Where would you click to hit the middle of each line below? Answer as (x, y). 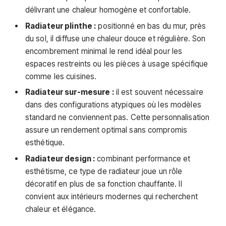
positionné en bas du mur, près (151, 26)
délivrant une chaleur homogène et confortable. (108, 10)
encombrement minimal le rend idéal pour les (104, 51)
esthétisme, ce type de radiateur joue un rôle (104, 172)
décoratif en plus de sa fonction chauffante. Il (104, 184)
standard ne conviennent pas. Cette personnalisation (118, 118)
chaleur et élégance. (61, 209)
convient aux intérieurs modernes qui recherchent (111, 197)
